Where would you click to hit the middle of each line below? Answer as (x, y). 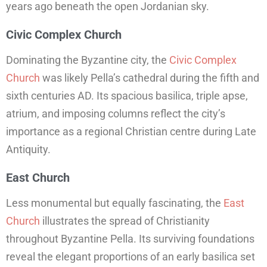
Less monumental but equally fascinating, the (115, 203)
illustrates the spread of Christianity (125, 221)
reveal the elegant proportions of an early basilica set (131, 257)
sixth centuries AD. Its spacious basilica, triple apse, (127, 96)
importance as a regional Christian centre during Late (131, 132)
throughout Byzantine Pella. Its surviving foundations (130, 239)
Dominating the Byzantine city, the (88, 60)
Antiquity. (28, 150)
